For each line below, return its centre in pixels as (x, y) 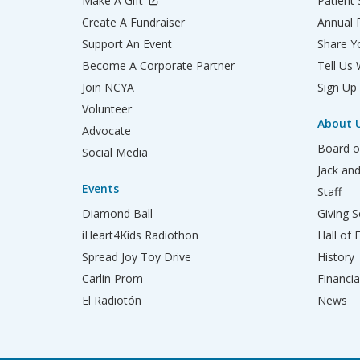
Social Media (115, 152)
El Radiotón (112, 300)
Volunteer (107, 109)
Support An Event (127, 44)
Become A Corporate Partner (158, 65)
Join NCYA (108, 87)
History (335, 257)
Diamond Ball (117, 213)
